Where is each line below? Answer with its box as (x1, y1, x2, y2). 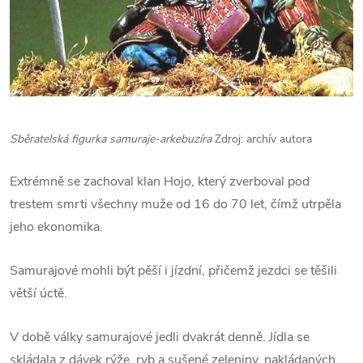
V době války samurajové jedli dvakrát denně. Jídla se (10, 328, 310, 347)
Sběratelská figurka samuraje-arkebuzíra (10, 131, 215, 147)
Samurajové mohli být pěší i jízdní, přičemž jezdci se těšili (10, 262, 337, 280)
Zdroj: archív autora (215, 131, 312, 147)
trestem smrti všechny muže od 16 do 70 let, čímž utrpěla (10, 195, 341, 214)
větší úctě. (10, 284, 67, 303)
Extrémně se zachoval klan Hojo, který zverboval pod (10, 173, 310, 191)
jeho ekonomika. (10, 218, 103, 237)
